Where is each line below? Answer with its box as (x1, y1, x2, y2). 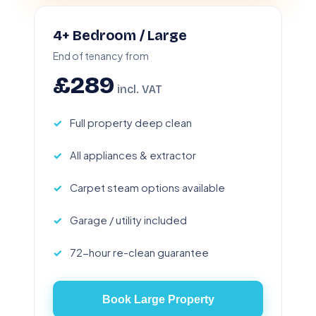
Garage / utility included (70, 213, 187, 226)
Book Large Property (102, 293, 214, 305)
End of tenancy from (53, 49, 149, 62)
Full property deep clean (70, 116, 192, 129)
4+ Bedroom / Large (53, 26, 187, 44)
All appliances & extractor (70, 148, 196, 162)
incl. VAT (114, 82, 162, 96)
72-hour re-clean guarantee (70, 245, 209, 259)
